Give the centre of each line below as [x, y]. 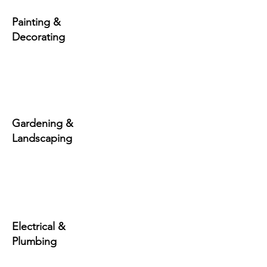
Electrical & [39, 226]
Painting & [36, 22]
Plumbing [34, 241]
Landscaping [42, 138]
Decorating [38, 37]
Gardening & [43, 123]
